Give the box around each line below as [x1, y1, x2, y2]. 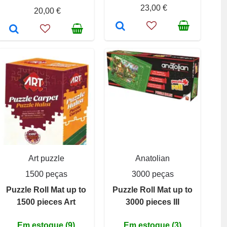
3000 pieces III [126, 197, 179, 206]
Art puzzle [28, 154, 64, 163]
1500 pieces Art [17, 197, 75, 206]
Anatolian [135, 154, 170, 163]
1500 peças [25, 169, 67, 178]
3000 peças [131, 169, 174, 178]
